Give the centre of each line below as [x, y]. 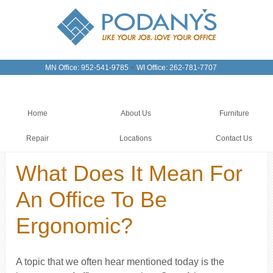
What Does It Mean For [129, 174]
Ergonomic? [75, 226]
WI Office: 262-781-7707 [177, 68]
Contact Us [234, 138]
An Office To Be [92, 200]
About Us [136, 113]
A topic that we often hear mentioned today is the [120, 262]
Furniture [234, 113]
